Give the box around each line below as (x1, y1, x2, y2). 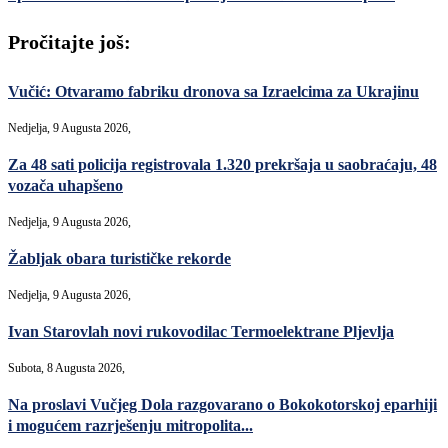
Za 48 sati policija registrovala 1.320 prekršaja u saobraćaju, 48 (8, 155, 437, 173)
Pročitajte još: (8, 31, 131, 54)
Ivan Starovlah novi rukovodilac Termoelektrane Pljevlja (8, 322, 394, 340)
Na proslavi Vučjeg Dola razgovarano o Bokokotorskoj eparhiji (8, 396, 437, 413)
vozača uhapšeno (8, 176, 123, 194)
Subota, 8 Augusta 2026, (8, 361, 125, 376)
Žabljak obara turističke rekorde (8, 249, 231, 267)
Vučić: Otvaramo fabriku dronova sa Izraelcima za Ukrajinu (8, 82, 419, 100)
